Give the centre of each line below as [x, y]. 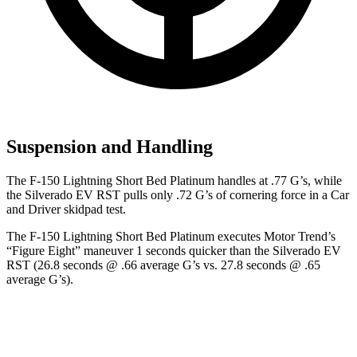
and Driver [33, 210]
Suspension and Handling [110, 147]
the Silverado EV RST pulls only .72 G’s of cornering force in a [169, 195]
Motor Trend [296, 237]
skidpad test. [93, 210]
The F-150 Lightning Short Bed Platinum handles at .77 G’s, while [174, 181]
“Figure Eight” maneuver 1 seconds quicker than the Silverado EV [174, 251]
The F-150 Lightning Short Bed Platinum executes [135, 237]
